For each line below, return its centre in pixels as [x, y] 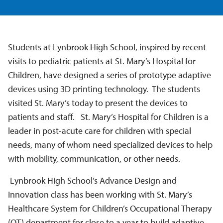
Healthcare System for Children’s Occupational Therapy [110, 208]
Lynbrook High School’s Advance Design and [93, 180]
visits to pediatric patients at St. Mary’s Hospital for [102, 61]
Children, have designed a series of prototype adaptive [110, 75]
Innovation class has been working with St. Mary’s [100, 194]
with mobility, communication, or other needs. [94, 159]
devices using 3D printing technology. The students [104, 89]
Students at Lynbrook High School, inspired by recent [107, 47]
